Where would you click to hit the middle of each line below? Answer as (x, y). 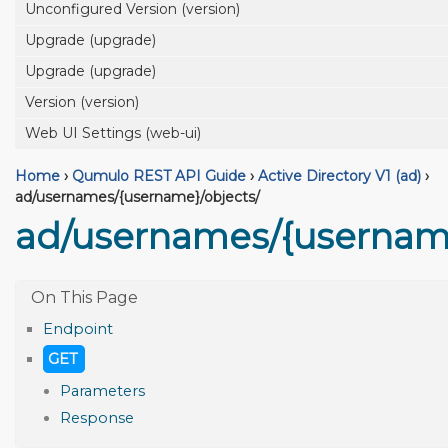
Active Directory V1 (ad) (339, 176)
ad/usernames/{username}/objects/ (137, 197)
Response (97, 417)
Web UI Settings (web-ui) (113, 133)
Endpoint (78, 328)
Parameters (102, 390)
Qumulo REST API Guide (159, 176)
